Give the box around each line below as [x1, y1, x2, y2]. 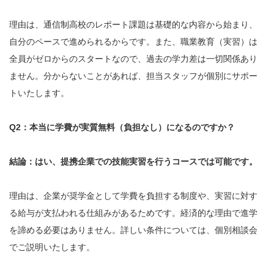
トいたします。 [9, 88, 69, 98]
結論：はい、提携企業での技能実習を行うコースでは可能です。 [9, 157, 257, 167]
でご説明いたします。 [9, 242, 95, 253]
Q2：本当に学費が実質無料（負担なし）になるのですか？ [9, 122, 235, 133]
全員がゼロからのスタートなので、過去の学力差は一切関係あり [9, 54, 257, 64]
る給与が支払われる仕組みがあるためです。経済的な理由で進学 [9, 208, 257, 218]
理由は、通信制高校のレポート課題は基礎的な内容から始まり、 [9, 20, 257, 30]
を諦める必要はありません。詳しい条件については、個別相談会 [9, 225, 257, 235]
